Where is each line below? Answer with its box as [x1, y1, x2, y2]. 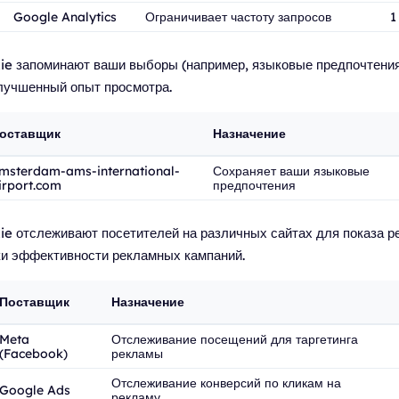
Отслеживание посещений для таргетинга [111, 331, 358, 347]
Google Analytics [13, 9, 117, 25]
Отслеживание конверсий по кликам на [111, 375, 341, 391]
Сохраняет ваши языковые [213, 163, 370, 179]
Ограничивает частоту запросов [145, 9, 331, 25]
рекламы [111, 346, 163, 362]
